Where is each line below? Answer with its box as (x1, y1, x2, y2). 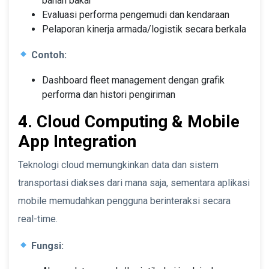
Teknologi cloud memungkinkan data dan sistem (18, 159, 219, 171)
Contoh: (31, 49, 67, 61)
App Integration (18, 131, 136, 151)
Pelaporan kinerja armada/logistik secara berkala (42, 23, 246, 35)
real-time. (18, 213, 58, 225)
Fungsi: (31, 240, 64, 252)
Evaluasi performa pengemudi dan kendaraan (42, 8, 229, 20)
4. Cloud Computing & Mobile (18, 111, 240, 131)
